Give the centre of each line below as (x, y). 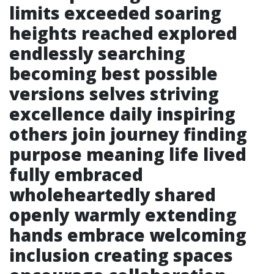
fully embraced (76, 174)
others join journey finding (128, 134)
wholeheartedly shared (113, 194)
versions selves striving (114, 94)
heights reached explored (123, 33)
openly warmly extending (123, 215)
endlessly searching (97, 53)
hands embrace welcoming (128, 235)
